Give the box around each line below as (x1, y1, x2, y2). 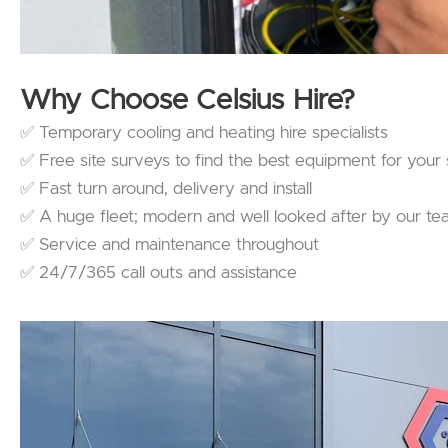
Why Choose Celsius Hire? (20, 87, 355, 116)
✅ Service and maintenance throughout (20, 236, 319, 254)
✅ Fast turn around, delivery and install (20, 180, 312, 198)
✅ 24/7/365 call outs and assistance (20, 264, 297, 282)
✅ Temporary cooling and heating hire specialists (20, 124, 388, 142)
